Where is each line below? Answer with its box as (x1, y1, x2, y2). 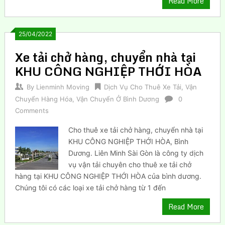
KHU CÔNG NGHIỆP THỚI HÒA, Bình (68, 137, 189, 146)
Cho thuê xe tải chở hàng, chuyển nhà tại (68, 125, 203, 134)
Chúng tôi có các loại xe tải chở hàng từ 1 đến (15, 183, 166, 192)
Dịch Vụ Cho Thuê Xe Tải (103, 82, 181, 91)
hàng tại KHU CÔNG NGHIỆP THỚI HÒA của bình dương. (15, 171, 201, 180)
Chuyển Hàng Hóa (15, 94, 72, 103)
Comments (15, 106, 49, 115)
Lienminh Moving (36, 82, 89, 91)
